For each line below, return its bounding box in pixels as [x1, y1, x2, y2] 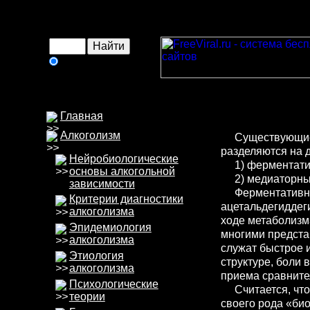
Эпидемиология [69, 221, 152, 234]
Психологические [69, 277, 158, 290]
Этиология [69, 249, 124, 262]
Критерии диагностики [69, 193, 183, 206]
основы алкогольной [69, 165, 175, 177]
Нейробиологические [69, 152, 179, 165]
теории [69, 290, 105, 302]
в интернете [58, 56, 120, 68]
